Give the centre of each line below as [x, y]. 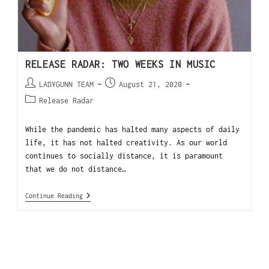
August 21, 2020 [151, 84]
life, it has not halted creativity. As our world [126, 142]
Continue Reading [54, 195]
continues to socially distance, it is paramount [124, 156]
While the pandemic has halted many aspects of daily [133, 129]
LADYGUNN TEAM [67, 84]
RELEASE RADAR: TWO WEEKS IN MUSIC [120, 64]
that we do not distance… [76, 169]
